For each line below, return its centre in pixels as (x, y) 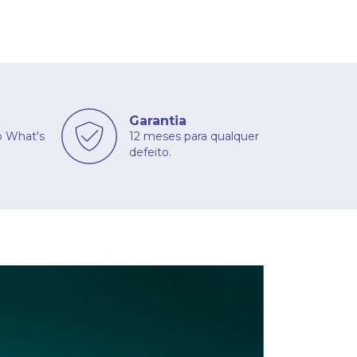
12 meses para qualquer (194, 136)
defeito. (150, 152)
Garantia (158, 120)
